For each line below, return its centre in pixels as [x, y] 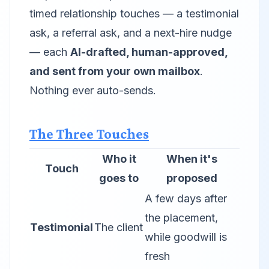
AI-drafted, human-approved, [149, 52]
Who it [119, 159]
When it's [192, 159]
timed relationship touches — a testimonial [134, 14]
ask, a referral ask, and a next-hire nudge [131, 33]
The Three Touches [89, 134]
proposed [192, 178]
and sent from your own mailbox [115, 71]
